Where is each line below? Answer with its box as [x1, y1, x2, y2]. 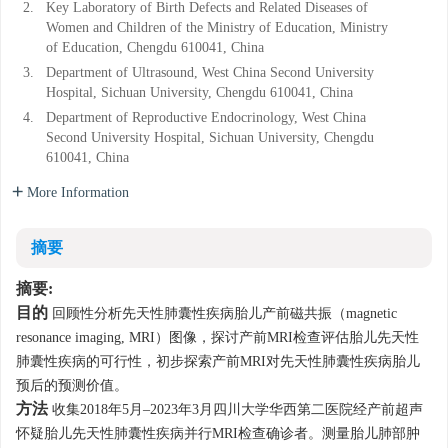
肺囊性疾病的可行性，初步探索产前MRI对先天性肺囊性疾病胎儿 [16, 354, 420, 370]
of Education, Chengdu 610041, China [46, 40, 264, 56]
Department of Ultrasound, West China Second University [46, 65, 374, 81]
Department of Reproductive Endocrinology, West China [46, 110, 366, 126]
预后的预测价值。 [16, 378, 128, 394]
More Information [27, 185, 129, 201]
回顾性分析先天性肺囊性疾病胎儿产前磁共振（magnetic [52, 306, 397, 322]
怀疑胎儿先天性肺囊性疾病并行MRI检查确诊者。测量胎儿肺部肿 [16, 426, 420, 442]
